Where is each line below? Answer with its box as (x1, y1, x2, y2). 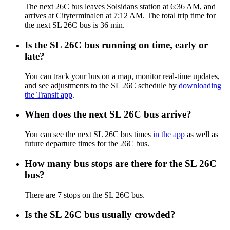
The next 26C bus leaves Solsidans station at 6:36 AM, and (25, 2, 216, 11)
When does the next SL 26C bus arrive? (25, 109, 191, 120)
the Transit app (25, 90, 72, 99)
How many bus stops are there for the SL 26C (25, 158, 217, 169)
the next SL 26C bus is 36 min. (25, 21, 125, 30)
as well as (185, 130, 218, 139)
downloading (179, 81, 221, 90)
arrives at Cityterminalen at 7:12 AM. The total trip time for (25, 11, 216, 21)
